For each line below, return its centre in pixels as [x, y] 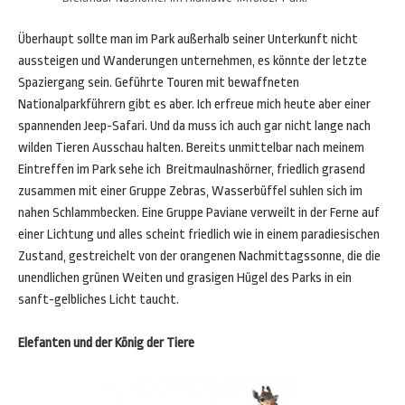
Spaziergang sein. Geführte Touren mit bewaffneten [159, 83]
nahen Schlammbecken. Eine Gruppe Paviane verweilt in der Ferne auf [199, 213]
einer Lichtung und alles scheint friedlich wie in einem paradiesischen [199, 235]
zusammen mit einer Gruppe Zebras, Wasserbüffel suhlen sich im [190, 191]
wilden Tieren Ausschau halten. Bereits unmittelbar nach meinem [191, 148]
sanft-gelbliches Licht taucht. [99, 300]
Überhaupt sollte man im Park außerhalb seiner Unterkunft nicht [188, 39]
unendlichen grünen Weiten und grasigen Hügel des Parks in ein [185, 278]
